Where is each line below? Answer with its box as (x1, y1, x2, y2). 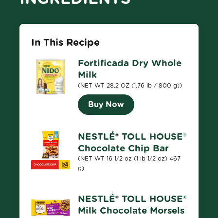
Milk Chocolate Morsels (78, 205, 184, 216)
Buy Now (88, 100, 124, 109)
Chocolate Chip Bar (78, 143, 169, 153)
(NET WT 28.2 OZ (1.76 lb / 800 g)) (78, 82, 182, 89)
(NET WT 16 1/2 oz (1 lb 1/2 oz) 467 (78, 155, 181, 162)
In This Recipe (31, 36, 100, 48)
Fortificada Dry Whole (78, 57, 182, 68)
